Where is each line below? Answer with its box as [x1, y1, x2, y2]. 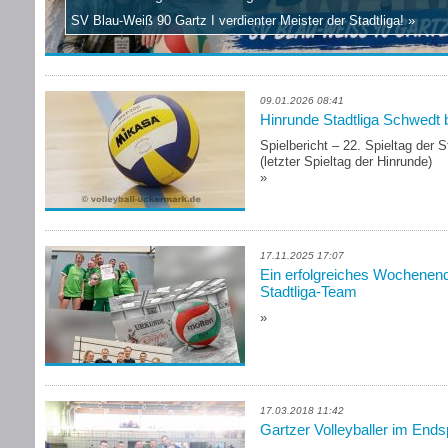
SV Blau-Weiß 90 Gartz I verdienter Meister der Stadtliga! [71, 13, 404, 28]
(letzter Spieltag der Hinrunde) [260, 154, 432, 169]
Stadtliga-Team [260, 283, 357, 300]
